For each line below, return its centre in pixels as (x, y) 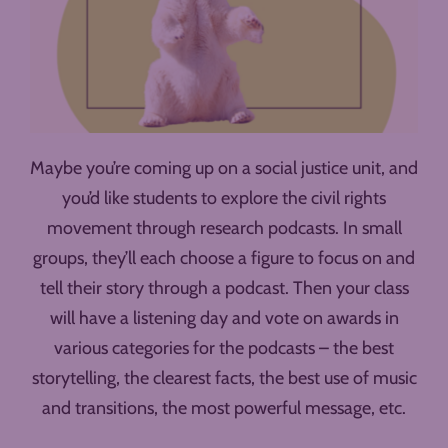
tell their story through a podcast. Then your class (224, 288)
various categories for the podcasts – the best (224, 348)
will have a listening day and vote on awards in (224, 318)
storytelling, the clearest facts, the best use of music (224, 378)
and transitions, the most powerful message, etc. (224, 408)
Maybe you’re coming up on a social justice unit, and (224, 168)
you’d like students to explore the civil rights (224, 198)
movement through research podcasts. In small (224, 228)
